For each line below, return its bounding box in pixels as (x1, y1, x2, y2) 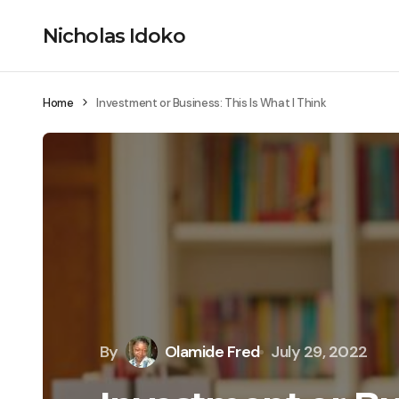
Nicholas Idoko (43, 23, 185, 48)
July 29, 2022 (271, 340, 368, 362)
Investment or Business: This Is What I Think (96, 95, 327, 110)
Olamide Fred (164, 340, 260, 362)
